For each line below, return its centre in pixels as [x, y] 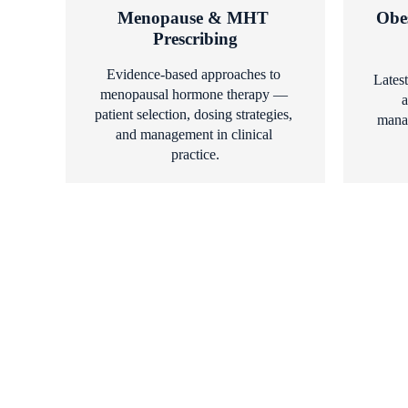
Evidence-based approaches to [194, 74]
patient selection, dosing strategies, [194, 114]
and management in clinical [194, 134]
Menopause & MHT [193, 17]
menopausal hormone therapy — [194, 94]
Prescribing [195, 38]
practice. [195, 154]
